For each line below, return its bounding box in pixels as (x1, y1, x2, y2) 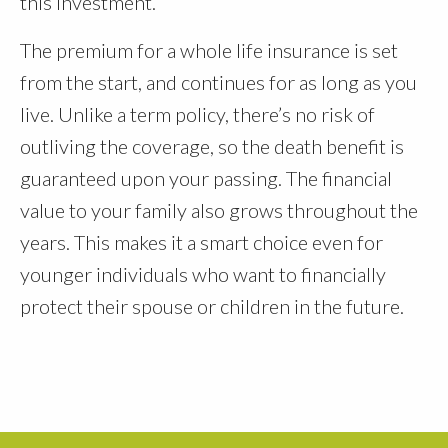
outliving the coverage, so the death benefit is (20, 134, 404, 159)
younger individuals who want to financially (20, 262, 386, 287)
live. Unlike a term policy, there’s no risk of (20, 102, 375, 127)
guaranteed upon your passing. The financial (20, 166, 392, 191)
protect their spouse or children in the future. (20, 294, 404, 319)
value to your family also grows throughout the (20, 198, 418, 223)
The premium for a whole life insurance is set (20, 38, 398, 63)
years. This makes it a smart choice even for (20, 230, 383, 255)
